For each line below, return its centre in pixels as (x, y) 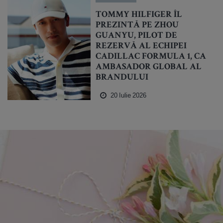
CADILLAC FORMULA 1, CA (151, 57)
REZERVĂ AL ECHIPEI (141, 47)
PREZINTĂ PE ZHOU (137, 26)
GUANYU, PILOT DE (137, 36)
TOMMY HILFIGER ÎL (139, 15)
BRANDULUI (122, 78)
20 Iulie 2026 (128, 96)
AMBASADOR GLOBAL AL (149, 67)
